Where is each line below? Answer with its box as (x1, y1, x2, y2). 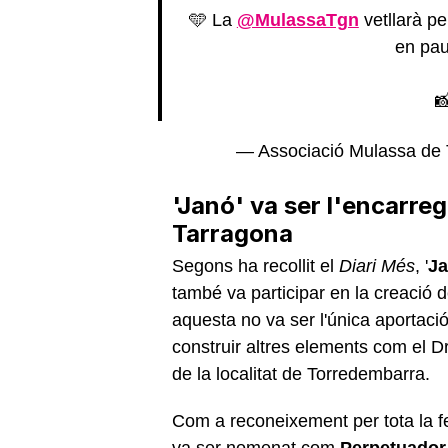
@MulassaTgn (236, 9, 359, 30)
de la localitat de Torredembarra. (172, 363, 435, 384)
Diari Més (339, 255, 415, 276)
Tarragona (172, 218, 293, 248)
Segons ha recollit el (172, 255, 339, 276)
